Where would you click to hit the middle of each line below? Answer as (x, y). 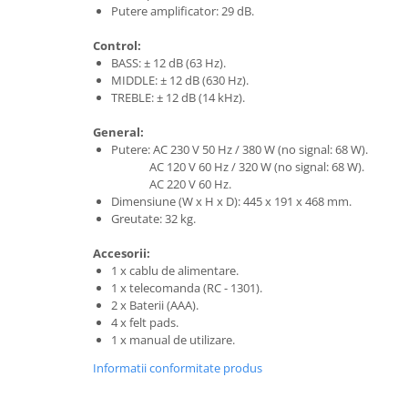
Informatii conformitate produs (178, 368)
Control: (117, 46)
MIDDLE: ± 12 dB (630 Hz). (180, 81)
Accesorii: (122, 254)
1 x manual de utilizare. (173, 340)
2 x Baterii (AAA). (155, 306)
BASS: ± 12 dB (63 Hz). (168, 63)
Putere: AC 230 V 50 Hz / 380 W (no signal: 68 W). (240, 150)
